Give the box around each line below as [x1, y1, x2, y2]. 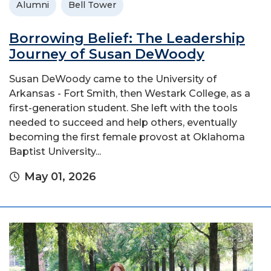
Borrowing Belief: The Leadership [9, 30, 245, 47]
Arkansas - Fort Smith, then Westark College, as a [9, 88, 250, 100]
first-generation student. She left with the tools [9, 102, 238, 114]
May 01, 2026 [24, 170, 96, 184]
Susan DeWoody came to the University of [9, 73, 217, 85]
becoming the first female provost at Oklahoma [9, 131, 245, 143]
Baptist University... [9, 146, 101, 158]
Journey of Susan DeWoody [9, 46, 204, 63]
